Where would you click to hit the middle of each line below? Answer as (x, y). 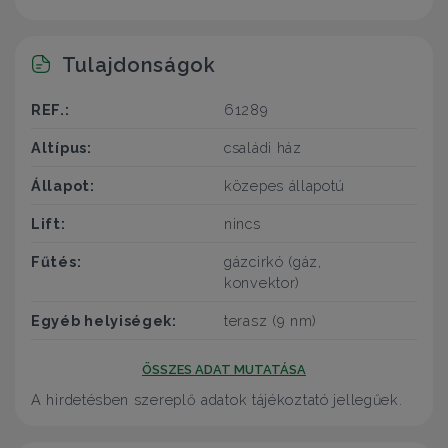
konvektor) (262, 283)
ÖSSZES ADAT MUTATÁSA (224, 370)
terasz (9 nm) (271, 321)
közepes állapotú (285, 186)
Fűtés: (56, 262)
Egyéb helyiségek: (104, 321)
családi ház (263, 148)
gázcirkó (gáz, (273, 262)
